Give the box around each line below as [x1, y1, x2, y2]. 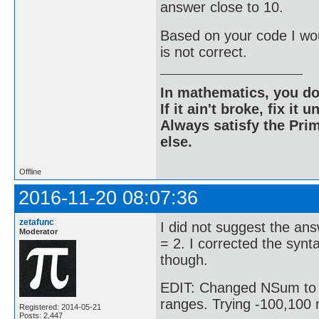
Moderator [19, 227, 58, 236]
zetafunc [19, 217, 54, 228]
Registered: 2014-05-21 [19, 303, 101, 312]
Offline [19, 167, 41, 177]
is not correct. [160, 43, 247, 60]
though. [160, 251, 208, 268]
